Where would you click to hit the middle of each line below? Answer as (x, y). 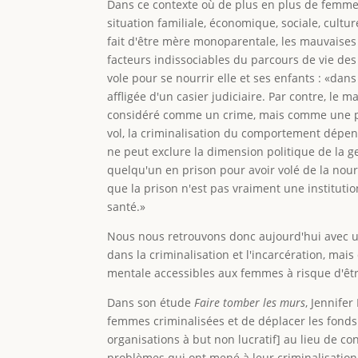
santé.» (127, 206)
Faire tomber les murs (250, 302)
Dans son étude (151, 302)
